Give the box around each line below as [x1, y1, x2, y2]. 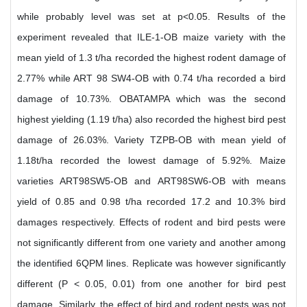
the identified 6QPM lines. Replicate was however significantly [17, 258, 286, 269]
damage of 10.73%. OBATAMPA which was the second [17, 93, 286, 104]
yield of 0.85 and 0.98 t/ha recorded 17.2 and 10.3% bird [17, 196, 286, 207]
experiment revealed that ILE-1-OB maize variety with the [17, 32, 286, 42]
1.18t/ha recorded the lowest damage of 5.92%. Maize [17, 155, 286, 166]
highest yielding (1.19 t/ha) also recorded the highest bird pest [17, 114, 286, 125]
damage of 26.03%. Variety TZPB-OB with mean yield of [17, 134, 286, 145]
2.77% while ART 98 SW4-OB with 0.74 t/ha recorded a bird [17, 73, 286, 84]
